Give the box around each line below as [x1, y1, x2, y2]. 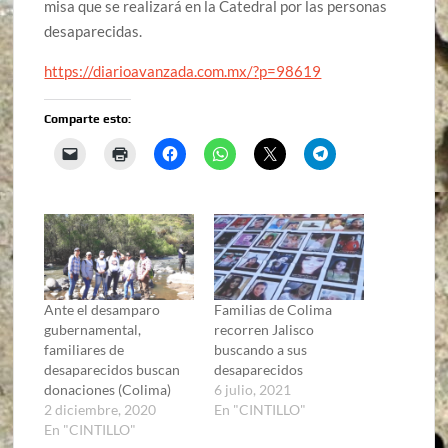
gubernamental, [44, 320, 142, 338]
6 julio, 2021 [213, 380, 291, 398]
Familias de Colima [213, 300, 332, 318]
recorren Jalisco [213, 320, 314, 338]
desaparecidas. [44, 22, 143, 41]
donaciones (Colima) [44, 380, 172, 398]
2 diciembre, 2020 [44, 400, 157, 418]
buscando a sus [213, 340, 307, 358]
